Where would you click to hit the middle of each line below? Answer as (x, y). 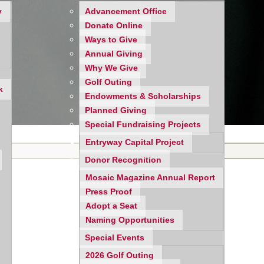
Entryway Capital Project (135, 142)
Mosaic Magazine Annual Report (151, 178)
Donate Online (114, 26)
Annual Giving (114, 54)
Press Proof (109, 192)
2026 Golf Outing (120, 255)
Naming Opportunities (130, 220)
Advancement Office (126, 11)
